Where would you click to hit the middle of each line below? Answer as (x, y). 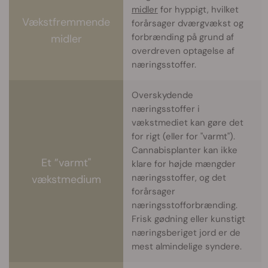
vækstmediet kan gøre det (188, 123)
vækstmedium (66, 180)
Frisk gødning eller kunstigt (188, 219)
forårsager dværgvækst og (188, 24)
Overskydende (162, 95)
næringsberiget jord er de (186, 233)
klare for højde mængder (184, 164)
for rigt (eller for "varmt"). (183, 137)
